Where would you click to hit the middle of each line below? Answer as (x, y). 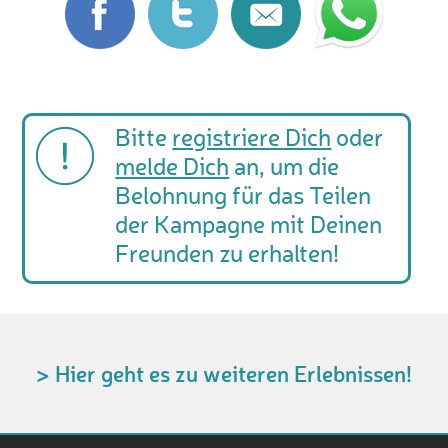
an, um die (284, 169)
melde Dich (172, 169)
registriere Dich (252, 140)
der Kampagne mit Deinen (249, 227)
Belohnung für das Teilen (243, 198)
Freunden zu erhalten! (227, 256)
